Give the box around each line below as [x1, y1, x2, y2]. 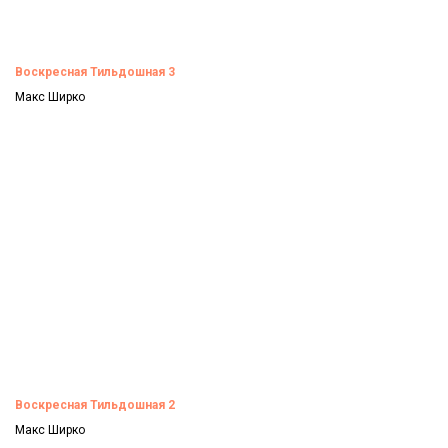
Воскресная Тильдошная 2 [15, 397, 175, 412]
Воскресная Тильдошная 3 [15, 65, 175, 80]
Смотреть [15, 122, 85, 139]
